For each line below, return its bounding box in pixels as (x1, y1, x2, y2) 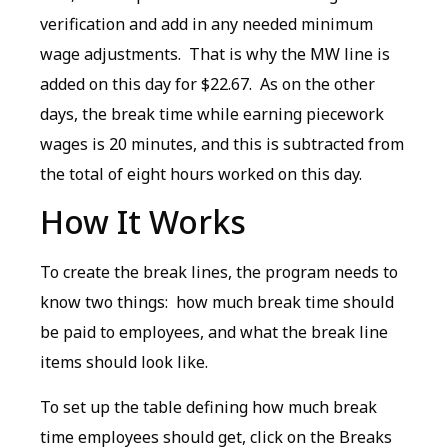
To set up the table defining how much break (40, 395, 377, 418)
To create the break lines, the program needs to (40, 261, 398, 284)
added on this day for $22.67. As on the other (40, 73, 375, 96)
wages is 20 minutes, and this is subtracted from (40, 133, 404, 156)
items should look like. (40, 351, 208, 374)
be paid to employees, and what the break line (40, 321, 388, 344)
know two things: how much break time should (40, 291, 394, 314)
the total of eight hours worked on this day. (40, 163, 362, 186)
